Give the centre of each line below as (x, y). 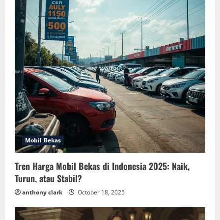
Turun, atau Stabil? (48, 178)
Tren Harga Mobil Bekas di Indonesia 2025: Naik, (102, 166)
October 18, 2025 (100, 192)
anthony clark (42, 192)
